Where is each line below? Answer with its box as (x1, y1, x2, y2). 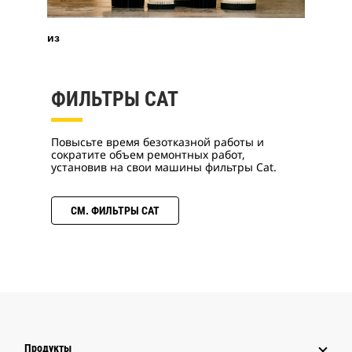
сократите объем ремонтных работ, (51, 146, 245, 162)
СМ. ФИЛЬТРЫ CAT (71, 203, 159, 217)
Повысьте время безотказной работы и (51, 134, 264, 149)
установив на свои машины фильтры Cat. (51, 159, 277, 174)
